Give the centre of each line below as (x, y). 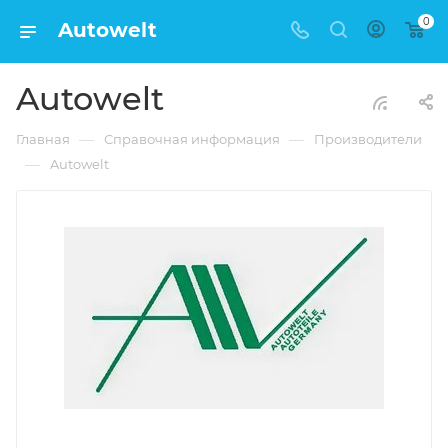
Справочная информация (192, 139)
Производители (368, 139)
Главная (43, 139)
